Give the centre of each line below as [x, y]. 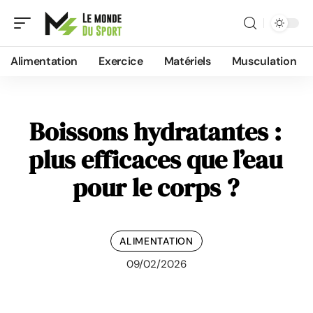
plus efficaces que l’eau [155, 160]
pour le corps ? [155, 188]
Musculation [264, 61]
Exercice [121, 61]
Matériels [187, 61]
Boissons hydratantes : [155, 132]
